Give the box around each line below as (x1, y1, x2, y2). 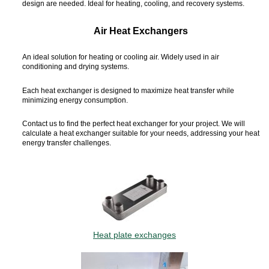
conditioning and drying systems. (22, 62, 129, 71)
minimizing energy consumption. (22, 95, 128, 104)
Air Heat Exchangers (94, 25, 189, 36)
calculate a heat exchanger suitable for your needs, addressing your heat (22, 128, 259, 137)
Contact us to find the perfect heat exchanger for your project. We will (22, 119, 245, 127)
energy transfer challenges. (22, 138, 111, 147)
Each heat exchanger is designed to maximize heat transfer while (22, 86, 234, 94)
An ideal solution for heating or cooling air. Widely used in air (22, 53, 219, 61)
